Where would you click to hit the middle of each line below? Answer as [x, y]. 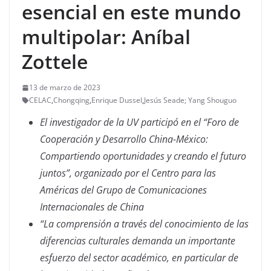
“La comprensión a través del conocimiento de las [144, 224]
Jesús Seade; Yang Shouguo [190, 100]
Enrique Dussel [117, 100]
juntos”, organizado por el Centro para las [128, 173]
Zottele [55, 61]
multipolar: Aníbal [106, 37]
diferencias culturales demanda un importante [138, 241]
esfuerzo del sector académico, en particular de [139, 258]
